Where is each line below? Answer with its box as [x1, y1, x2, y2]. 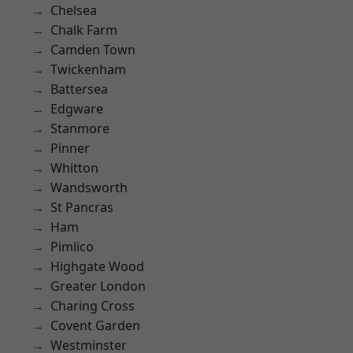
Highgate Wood [50, 258, 144, 275]
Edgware [50, 100, 103, 117]
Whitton [50, 159, 98, 176]
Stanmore [50, 120, 110, 137]
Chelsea [50, 2, 97, 19]
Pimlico [50, 238, 94, 255]
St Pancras [50, 199, 113, 216]
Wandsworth [50, 179, 128, 196]
